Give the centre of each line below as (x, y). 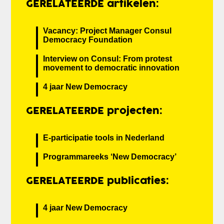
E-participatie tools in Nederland (104, 137)
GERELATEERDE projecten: (94, 111)
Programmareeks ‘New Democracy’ (110, 156)
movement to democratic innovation (111, 67)
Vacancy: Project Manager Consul (107, 30)
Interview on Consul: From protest (108, 58)
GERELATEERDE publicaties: (98, 181)
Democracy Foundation (88, 39)
